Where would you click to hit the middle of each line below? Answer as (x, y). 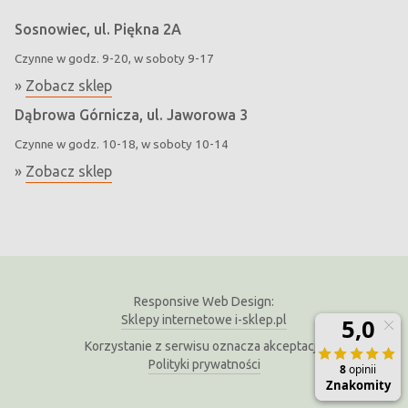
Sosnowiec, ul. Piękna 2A (98, 29)
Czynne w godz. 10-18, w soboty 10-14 (122, 144)
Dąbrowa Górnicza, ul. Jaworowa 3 (131, 114)
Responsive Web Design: (204, 301)
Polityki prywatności (204, 364)
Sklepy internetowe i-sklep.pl (204, 319)
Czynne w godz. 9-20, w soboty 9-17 (114, 58)
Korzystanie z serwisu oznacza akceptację (204, 346)
